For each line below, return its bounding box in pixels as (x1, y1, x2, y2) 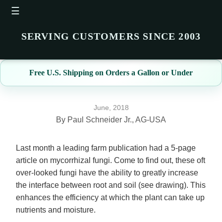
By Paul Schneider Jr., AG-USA (56, 115, 166, 124)
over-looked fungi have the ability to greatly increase (16, 168, 198, 177)
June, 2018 (93, 104, 129, 112)
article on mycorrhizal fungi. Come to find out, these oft (16, 156, 205, 165)
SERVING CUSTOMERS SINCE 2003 (21, 31, 201, 42)
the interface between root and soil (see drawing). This (16, 181, 206, 190)
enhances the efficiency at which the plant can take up (16, 193, 205, 202)
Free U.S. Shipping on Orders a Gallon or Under (29, 68, 193, 77)
